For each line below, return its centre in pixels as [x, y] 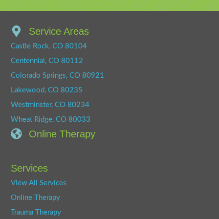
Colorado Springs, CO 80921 [58, 75]
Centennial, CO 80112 [47, 61]
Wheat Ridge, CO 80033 [51, 119]
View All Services [39, 183]
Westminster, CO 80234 [50, 105]
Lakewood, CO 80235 [47, 90]
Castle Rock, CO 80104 [49, 46]
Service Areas [59, 31]
